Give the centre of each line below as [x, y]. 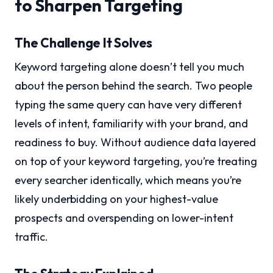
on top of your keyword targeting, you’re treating [136, 161]
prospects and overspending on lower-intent [124, 218]
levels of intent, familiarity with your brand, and [131, 124]
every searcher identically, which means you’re [128, 180]
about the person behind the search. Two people [133, 86]
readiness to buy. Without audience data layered [135, 143]
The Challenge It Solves [84, 43]
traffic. [31, 237]
